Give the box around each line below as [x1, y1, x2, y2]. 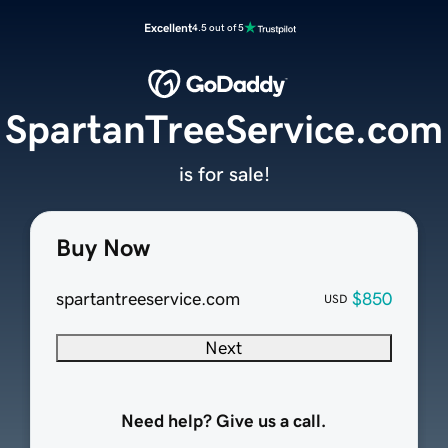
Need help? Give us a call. [121, 412, 327, 431]
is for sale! [178, 164, 270, 185]
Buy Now [55, 236, 150, 261]
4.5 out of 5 [192, 22, 244, 33]
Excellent [144, 22, 192, 34]
